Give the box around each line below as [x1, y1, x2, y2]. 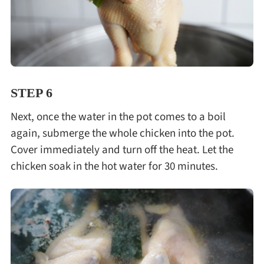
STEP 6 [10, 85, 52, 101]
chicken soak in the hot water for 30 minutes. [10, 157, 218, 174]
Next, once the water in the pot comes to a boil [10, 108, 226, 125]
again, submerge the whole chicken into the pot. [10, 124, 235, 141]
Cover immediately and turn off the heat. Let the [10, 141, 233, 158]
